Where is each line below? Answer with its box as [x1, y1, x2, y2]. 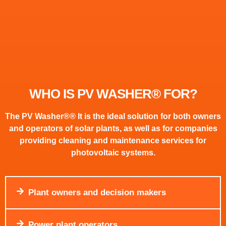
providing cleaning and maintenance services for [20, 136, 206, 145]
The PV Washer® [5, 111, 70, 121]
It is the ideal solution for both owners [76, 111, 221, 121]
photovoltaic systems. [71, 148, 155, 157]
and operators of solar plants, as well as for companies [9, 124, 217, 133]
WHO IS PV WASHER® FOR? [29, 86, 197, 101]
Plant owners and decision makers [28, 188, 166, 198]
